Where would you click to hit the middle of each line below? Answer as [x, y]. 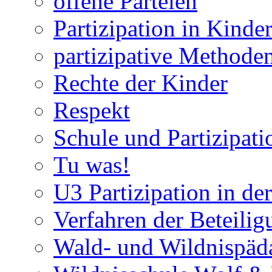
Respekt [92, 110]
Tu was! [92, 165]
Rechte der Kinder [141, 83]
